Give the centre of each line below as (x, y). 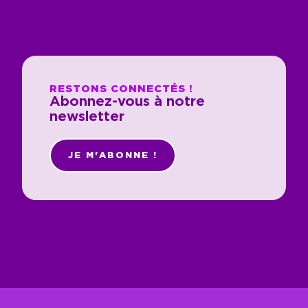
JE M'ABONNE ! (113, 155)
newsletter (87, 117)
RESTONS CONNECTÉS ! (121, 88)
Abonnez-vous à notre (127, 101)
